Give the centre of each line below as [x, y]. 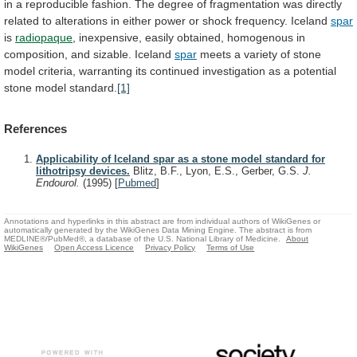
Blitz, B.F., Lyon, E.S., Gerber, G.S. [216, 171]
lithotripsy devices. [83, 171]
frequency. [261, 20]
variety [261, 54]
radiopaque [44, 37]
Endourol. [59, 183]
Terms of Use [231, 247]
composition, [36, 54]
